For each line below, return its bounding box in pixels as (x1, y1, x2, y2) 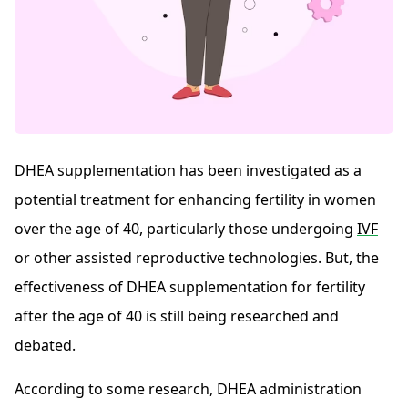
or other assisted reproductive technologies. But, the (15, 248, 379, 269)
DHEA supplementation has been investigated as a (15, 160, 362, 181)
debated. (15, 335, 76, 356)
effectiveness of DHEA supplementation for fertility (15, 277, 365, 298)
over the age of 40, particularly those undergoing (15, 219, 357, 240)
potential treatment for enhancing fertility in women (15, 189, 376, 210)
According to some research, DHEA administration (15, 379, 362, 400)
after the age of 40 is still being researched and (15, 306, 339, 327)
